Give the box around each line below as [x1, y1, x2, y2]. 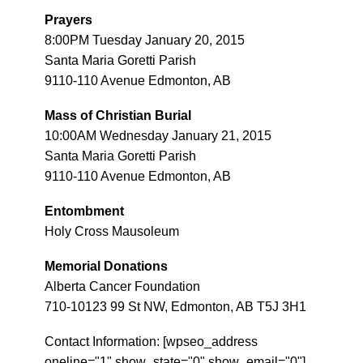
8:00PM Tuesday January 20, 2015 [45, 33, 245, 47]
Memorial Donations [45, 259, 168, 273]
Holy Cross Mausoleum [45, 224, 179, 238]
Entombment [45, 204, 124, 218]
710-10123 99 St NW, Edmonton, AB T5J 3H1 [45, 300, 306, 314]
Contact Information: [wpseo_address [45, 335, 258, 348]
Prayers [45, 13, 92, 27]
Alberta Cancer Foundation [45, 280, 200, 293]
